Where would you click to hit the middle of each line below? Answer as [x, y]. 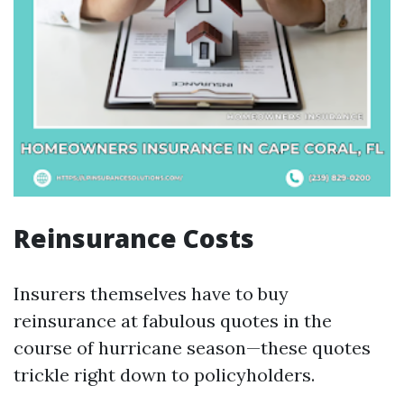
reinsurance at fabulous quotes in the [173, 321]
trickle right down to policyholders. [164, 375]
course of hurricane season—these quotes [192, 348]
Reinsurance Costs [134, 238]
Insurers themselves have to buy [151, 294]
